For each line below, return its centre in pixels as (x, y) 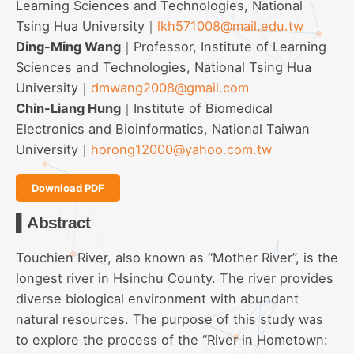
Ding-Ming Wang (68, 46)
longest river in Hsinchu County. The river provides (175, 278)
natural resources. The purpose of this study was (169, 319)
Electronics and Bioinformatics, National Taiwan (163, 128)
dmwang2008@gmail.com (170, 87)
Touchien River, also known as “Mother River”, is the (177, 257)
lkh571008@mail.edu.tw (230, 26)
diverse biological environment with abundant (157, 298)
